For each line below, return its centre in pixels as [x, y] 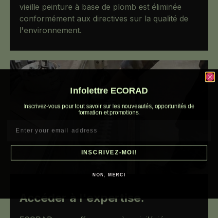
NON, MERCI [109, 174]
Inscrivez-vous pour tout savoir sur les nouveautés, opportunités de [109, 106]
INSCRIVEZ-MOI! [109, 152]
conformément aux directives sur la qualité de [104, 18]
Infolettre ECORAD [109, 90]
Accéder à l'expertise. [82, 198]
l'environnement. [51, 30]
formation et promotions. [109, 112]
